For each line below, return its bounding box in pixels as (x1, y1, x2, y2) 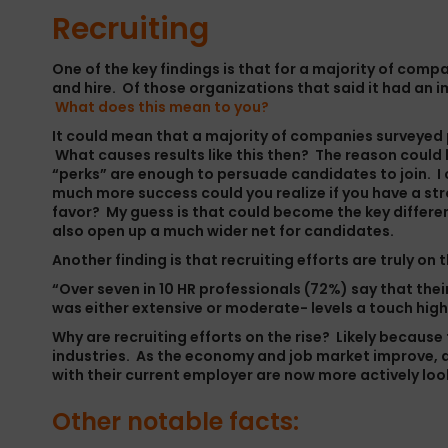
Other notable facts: (52, 405, 299, 438)
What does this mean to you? (55, 97, 269, 117)
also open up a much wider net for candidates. (52, 221, 394, 241)
